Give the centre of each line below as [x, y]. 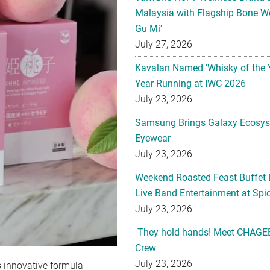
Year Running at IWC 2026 [190, 83]
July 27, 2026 [164, 44]
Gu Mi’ [149, 29]
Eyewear [153, 138]
